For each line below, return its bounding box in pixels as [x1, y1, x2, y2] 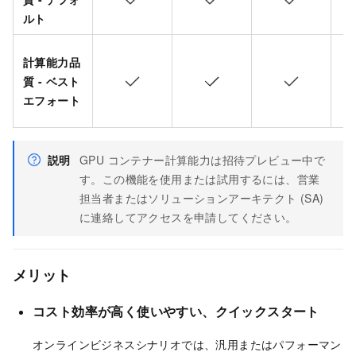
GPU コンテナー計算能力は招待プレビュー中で [79, 151, 326, 168]
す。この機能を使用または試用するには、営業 [79, 170, 320, 187]
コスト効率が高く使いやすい [33, 301, 203, 320]
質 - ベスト [23, 72, 80, 89]
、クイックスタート [202, 301, 319, 320]
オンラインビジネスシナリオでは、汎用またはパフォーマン [33, 336, 342, 353]
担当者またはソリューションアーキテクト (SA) [79, 189, 324, 206]
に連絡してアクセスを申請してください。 [79, 208, 297, 225]
